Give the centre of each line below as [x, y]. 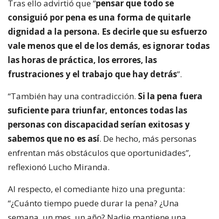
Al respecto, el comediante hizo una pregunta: [96, 189]
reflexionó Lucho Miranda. [59, 167]
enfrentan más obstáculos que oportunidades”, [99, 153]
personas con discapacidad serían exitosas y [99, 125]
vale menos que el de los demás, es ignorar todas [109, 46]
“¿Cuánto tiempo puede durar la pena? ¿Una [93, 203]
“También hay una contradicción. [73, 96]
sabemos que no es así [54, 139]
